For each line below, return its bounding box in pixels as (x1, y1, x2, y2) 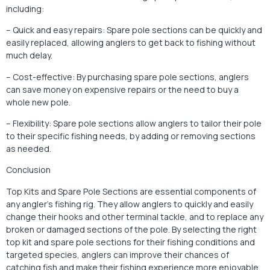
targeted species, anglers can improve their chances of (6, 248, 229, 260)
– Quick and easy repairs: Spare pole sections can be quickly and (6, 24, 262, 36)
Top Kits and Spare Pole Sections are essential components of (6, 185, 256, 197)
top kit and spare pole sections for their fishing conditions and (6, 236, 255, 248)
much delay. (6, 49, 52, 61)
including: (6, 2, 44, 14)
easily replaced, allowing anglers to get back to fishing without (6, 37, 256, 49)
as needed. (6, 142, 51, 154)
